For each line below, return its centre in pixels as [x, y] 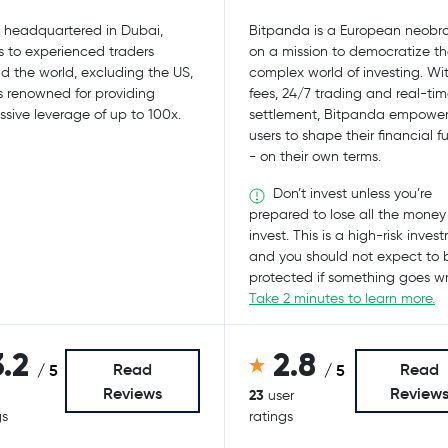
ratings [271, 416]
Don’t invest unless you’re [350, 193]
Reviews [132, 393]
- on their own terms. [315, 156]
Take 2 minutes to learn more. [342, 299]
